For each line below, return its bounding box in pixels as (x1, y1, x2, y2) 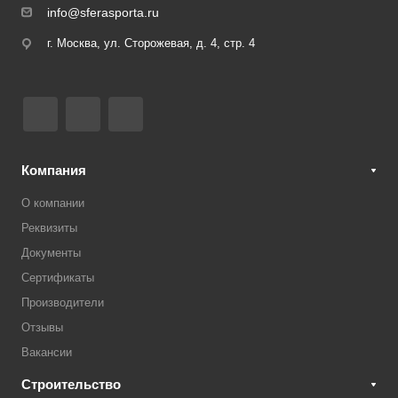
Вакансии (21, 346, 72, 359)
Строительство (21, 377, 121, 392)
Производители (21, 296, 104, 309)
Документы (21, 246, 81, 259)
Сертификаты (21, 271, 94, 284)
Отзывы (21, 321, 63, 334)
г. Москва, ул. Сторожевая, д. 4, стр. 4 (47, 36, 255, 50)
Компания (21, 163, 86, 178)
